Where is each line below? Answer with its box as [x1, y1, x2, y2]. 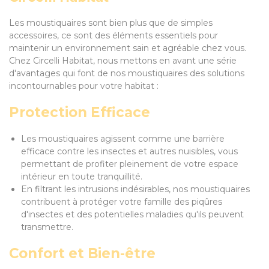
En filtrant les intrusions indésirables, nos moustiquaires [21, 184, 250, 195]
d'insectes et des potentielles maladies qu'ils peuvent [21, 209, 244, 220]
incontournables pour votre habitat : [9, 80, 159, 91]
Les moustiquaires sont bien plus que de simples [9, 17, 213, 28]
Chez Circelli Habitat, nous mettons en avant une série [9, 55, 237, 66]
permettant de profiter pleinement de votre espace [21, 159, 238, 169]
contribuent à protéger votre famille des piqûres [21, 196, 222, 207]
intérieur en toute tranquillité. [21, 171, 142, 182]
